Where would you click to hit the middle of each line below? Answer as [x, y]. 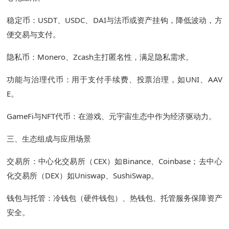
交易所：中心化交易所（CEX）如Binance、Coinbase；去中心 [114, 161]
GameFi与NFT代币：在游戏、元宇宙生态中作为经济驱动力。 [112, 116]
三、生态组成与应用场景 [49, 139]
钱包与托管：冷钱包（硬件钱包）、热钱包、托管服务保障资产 [114, 198]
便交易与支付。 [34, 35]
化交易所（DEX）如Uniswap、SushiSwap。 [83, 176]
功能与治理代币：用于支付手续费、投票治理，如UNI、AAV [114, 79]
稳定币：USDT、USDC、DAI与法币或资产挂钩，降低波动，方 [114, 20]
